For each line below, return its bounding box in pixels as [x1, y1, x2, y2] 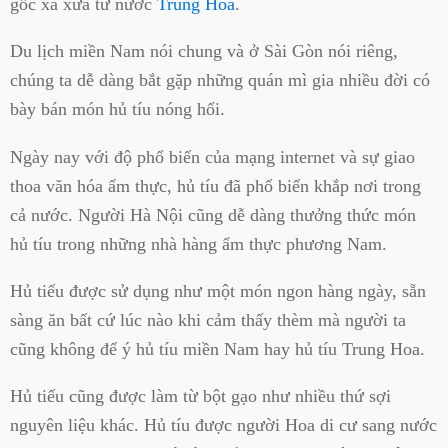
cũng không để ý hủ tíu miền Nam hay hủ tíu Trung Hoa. [10, 338, 425, 359]
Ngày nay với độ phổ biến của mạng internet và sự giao [10, 146, 415, 167]
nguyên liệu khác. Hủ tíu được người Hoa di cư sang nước [10, 415, 437, 436]
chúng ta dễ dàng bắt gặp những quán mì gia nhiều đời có [10, 70, 430, 91]
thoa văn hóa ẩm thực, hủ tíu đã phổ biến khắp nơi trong [10, 175, 421, 196]
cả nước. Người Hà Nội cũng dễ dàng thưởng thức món [10, 204, 416, 225]
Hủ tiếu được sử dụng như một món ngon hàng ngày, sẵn [10, 280, 426, 301]
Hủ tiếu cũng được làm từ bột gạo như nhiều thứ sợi [10, 386, 391, 407]
